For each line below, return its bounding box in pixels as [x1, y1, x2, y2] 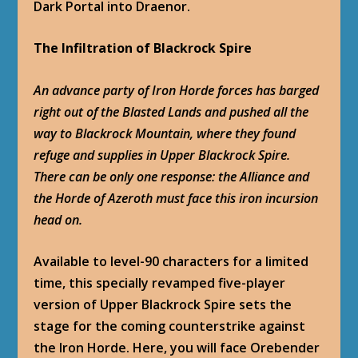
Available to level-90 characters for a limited [34, 253, 309, 271]
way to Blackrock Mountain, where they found [34, 124, 296, 142]
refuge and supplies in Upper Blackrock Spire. [34, 145, 291, 164]
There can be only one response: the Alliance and [34, 167, 310, 185]
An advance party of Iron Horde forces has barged [34, 81, 320, 99]
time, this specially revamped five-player [34, 274, 286, 292]
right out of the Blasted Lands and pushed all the [34, 102, 309, 121]
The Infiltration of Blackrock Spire [34, 39, 253, 58]
